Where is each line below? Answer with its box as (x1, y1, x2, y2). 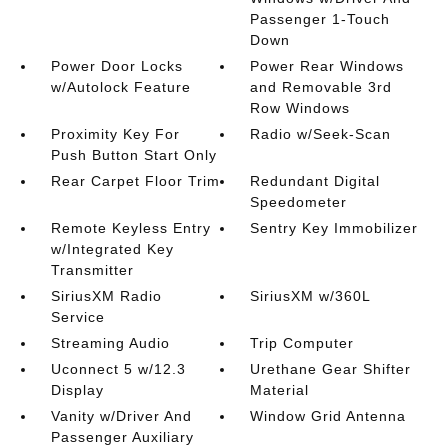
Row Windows (250, 100, 351, 116)
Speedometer (250, 194, 348, 210)
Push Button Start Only (50, 147, 217, 163)
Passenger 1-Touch (250, 11, 391, 27)
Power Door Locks (50, 58, 183, 74)
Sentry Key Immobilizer (250, 220, 419, 236)
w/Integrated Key (50, 241, 174, 257)
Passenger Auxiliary (50, 429, 194, 445)
